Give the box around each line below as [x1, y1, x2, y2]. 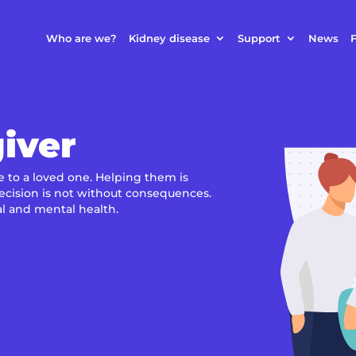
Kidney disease [129, 32, 211, 44]
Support [238, 32, 281, 44]
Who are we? [46, 32, 118, 44]
